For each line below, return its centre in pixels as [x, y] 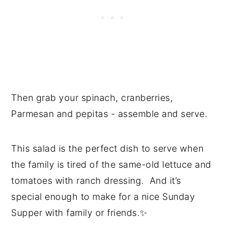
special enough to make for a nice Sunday [103, 197]
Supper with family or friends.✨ [79, 213]
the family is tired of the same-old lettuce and [111, 165]
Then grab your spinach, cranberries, [92, 98]
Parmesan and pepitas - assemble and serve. [109, 114]
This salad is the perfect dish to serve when [107, 149]
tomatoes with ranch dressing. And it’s [96, 181]
